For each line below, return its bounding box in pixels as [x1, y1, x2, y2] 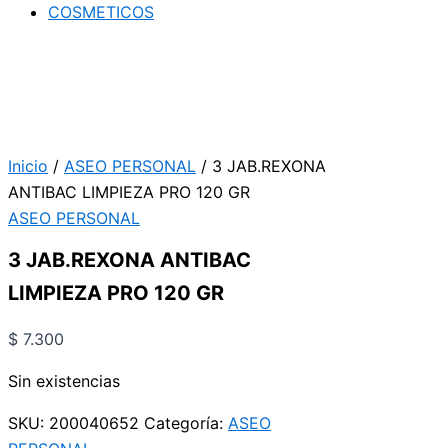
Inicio [8, 155, 48, 176]
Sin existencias [8, 371, 120, 392]
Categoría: [144, 413, 228, 434]
